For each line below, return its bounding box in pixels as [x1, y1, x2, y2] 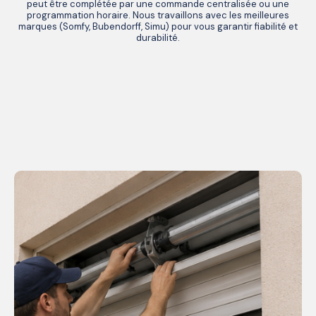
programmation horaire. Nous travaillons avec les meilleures [27, 9, 289, 22]
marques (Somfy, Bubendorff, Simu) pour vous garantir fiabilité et [18, 20, 298, 33]
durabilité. [136, 32, 180, 44]
